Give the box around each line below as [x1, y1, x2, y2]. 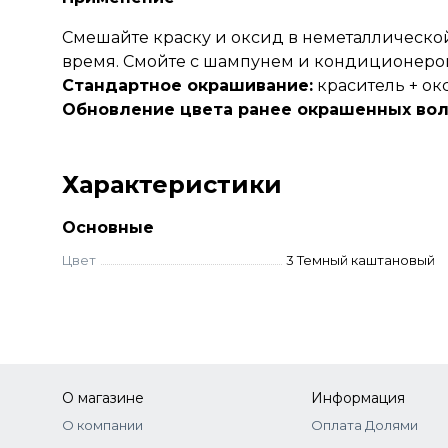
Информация [310, 389, 405, 407]
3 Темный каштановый [285, 252, 435, 268]
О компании [62, 417, 143, 433]
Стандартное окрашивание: [62, 76, 313, 95]
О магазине [62, 389, 144, 407]
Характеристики [62, 170, 282, 199]
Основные [62, 218, 154, 237]
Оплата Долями [310, 417, 418, 433]
